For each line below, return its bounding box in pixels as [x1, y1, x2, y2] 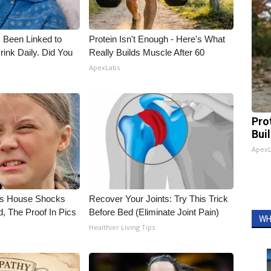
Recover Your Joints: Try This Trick [89, 194, 229, 204]
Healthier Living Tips [89, 223, 155, 232]
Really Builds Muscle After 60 [89, 47, 205, 57]
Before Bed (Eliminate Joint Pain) [89, 207, 220, 217]
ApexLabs [89, 63, 120, 72]
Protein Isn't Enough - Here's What [89, 34, 226, 44]
